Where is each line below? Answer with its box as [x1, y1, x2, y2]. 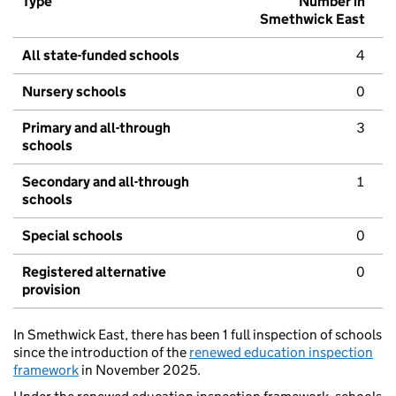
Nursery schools [22, 83, 126, 101]
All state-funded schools [22, 47, 179, 65]
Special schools [22, 227, 123, 245]
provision [22, 281, 80, 299]
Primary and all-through [22, 119, 171, 137]
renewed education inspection [189, 344, 373, 362]
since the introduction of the [13, 344, 189, 362]
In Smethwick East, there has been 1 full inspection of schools [13, 326, 382, 344]
